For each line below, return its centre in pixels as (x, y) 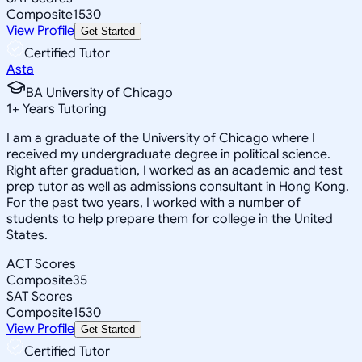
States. (27, 235)
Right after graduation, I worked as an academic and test (175, 170)
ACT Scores (41, 264)
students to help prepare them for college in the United (170, 219)
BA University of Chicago (99, 93)
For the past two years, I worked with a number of (154, 202)
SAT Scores (40, 296)
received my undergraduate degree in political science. (168, 154)
